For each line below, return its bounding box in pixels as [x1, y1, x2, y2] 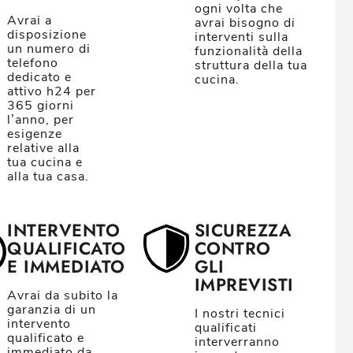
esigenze [7, 125, 63, 143]
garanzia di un [7, 301, 97, 318]
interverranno [194, 333, 280, 351]
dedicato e [7, 69, 72, 86]
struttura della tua [194, 57, 307, 74]
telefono [7, 54, 59, 72]
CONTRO [194, 236, 271, 261]
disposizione [7, 26, 87, 43]
